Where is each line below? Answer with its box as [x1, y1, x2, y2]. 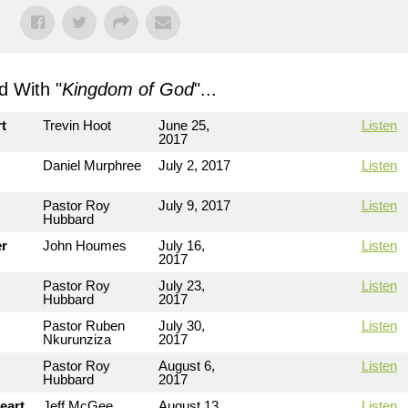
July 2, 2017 [158, 158, 230, 173]
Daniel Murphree [43, 158, 141, 173]
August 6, [158, 358, 215, 373]
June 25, [158, 117, 209, 133]
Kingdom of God [62, 79, 194, 99]
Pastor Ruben [43, 318, 125, 333]
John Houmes [43, 238, 127, 253]
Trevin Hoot [43, 117, 111, 133]
